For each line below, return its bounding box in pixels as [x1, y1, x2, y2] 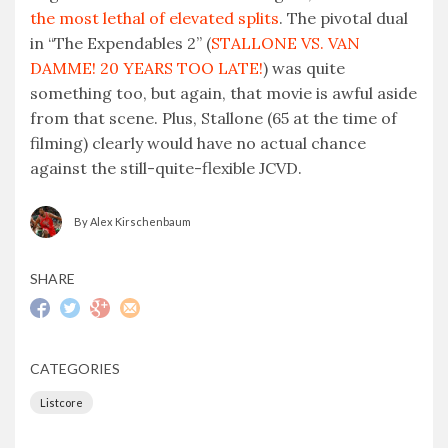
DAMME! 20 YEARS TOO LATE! [30, 58, 263, 79]
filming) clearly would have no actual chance [30, 133, 366, 154]
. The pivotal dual [279, 8, 408, 29]
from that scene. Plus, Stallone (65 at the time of [30, 108, 397, 129]
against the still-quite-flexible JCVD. [30, 158, 302, 179]
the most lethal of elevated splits [30, 8, 279, 29]
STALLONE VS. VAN [211, 33, 360, 54]
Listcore [40, 396, 83, 410]
